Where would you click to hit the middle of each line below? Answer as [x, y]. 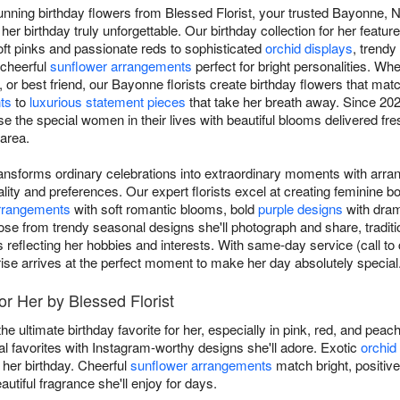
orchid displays [309, 48]
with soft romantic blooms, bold [164, 209]
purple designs [300, 209]
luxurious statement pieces [108, 102]
